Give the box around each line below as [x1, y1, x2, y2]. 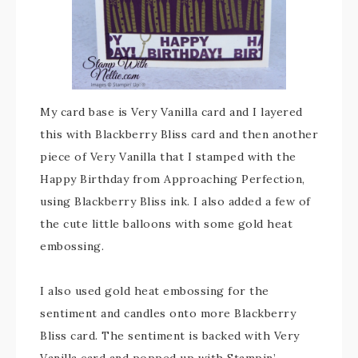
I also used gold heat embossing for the [40, 284, 269, 299]
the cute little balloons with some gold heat [40, 217, 292, 232]
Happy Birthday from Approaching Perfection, [40, 172, 305, 187]
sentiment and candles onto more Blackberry [40, 306, 296, 321]
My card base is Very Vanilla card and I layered [40, 105, 303, 120]
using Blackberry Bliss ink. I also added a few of [40, 194, 311, 209]
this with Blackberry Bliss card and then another [40, 127, 318, 142]
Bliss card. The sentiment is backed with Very [40, 328, 300, 344]
